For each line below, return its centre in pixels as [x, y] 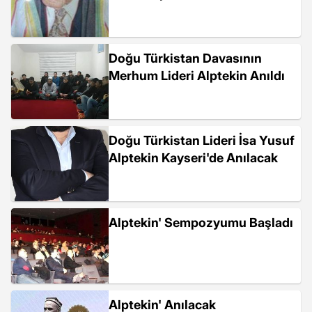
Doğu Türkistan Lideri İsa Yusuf [202, 140]
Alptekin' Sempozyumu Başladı [201, 223]
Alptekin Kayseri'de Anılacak [193, 158]
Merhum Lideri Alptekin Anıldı [197, 76]
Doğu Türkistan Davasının [185, 58]
